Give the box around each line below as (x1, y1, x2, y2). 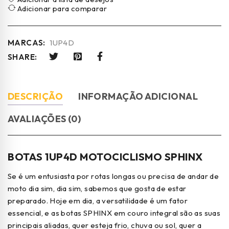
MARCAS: (8, 37, 45, 48)
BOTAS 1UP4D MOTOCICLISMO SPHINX (8, 150, 203, 163)
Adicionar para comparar (17, 3, 107, 13)
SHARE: (8, 52, 37, 62)
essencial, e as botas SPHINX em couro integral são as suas (8, 208, 221, 218)
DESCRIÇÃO (8, 90, 63, 102)
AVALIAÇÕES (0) (8, 112, 81, 125)
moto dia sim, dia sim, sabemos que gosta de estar (8, 183, 187, 193)
